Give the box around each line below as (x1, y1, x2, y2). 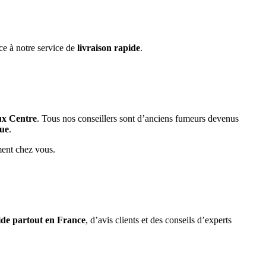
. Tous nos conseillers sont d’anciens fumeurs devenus (37, 113, 239, 124)
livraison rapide (77, 43, 140, 53)
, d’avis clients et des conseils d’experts (85, 214, 232, 225)
